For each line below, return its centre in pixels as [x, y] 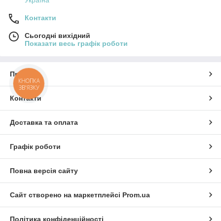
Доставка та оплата [44, 122]
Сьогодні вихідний [57, 35]
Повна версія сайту [44, 170]
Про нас [24, 74]
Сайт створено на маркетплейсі [66, 195]
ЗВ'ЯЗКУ [29, 87]
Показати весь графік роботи [76, 43]
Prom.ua [136, 195]
